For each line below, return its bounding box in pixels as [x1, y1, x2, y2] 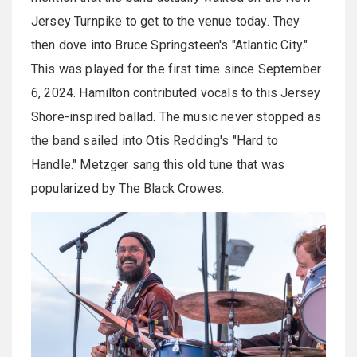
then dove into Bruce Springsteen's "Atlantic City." [31, 37, 308, 53]
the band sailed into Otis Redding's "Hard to [31, 133, 279, 149]
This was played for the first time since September [31, 61, 322, 77]
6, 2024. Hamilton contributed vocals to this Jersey [31, 85, 321, 101]
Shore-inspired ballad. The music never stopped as [31, 109, 321, 125]
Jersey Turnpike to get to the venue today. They [31, 14, 300, 29]
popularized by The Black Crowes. [31, 181, 225, 197]
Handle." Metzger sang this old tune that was [31, 157, 285, 173]
